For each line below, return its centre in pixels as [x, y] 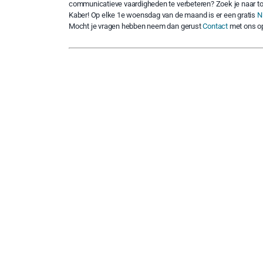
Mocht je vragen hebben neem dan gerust [136, 26]
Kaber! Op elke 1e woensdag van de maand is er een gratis [163, 15]
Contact [215, 26]
